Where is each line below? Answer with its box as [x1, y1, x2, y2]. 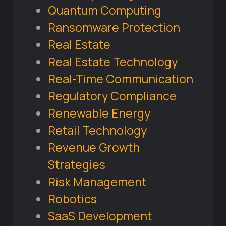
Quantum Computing [48, 2, 161, 19]
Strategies [48, 156, 105, 173]
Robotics [48, 191, 97, 207]
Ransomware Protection [48, 19, 180, 36]
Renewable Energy [48, 105, 150, 122]
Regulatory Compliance [48, 88, 177, 104]
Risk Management [48, 174, 146, 190]
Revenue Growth [48, 139, 140, 156]
